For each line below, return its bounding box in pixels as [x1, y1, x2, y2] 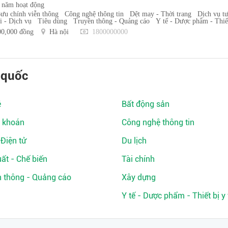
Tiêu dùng [38, 17, 67, 24]
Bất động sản [122, 99, 169, 109]
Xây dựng [122, 172, 156, 182]
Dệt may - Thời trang [130, 10, 191, 17]
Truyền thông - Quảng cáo [73, 17, 150, 24]
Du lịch [122, 135, 147, 146]
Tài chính [122, 154, 155, 164]
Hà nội [49, 27, 69, 35]
